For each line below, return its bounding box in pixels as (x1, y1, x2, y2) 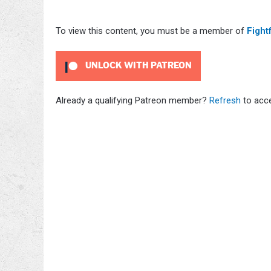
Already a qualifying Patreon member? (56, 95, 209, 106)
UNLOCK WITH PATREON (83, 60, 192, 71)
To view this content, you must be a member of (56, 25, 247, 36)
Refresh (209, 95, 241, 106)
